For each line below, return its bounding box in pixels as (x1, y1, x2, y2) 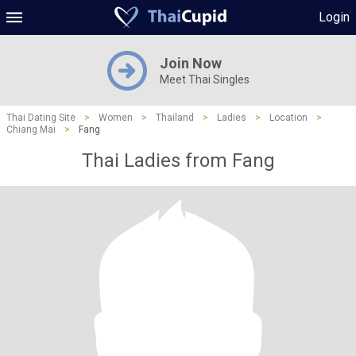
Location (269, 112, 308, 123)
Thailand (156, 112, 194, 123)
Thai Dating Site (6, 112, 75, 123)
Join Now (159, 55, 222, 72)
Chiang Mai (6, 124, 56, 135)
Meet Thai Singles (159, 73, 250, 86)
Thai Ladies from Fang (81, 149, 275, 172)
